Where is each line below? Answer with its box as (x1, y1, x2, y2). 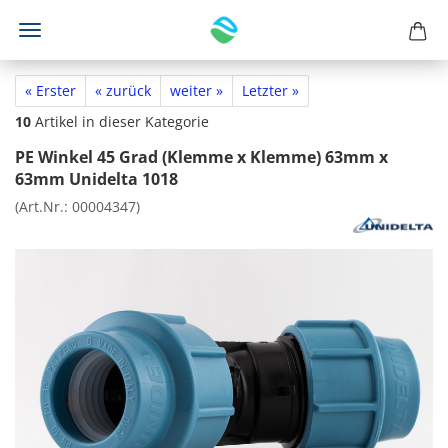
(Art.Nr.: (15, 197, 72, 216)
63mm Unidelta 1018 (15, 168, 178, 190)
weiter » (170, 81, 223, 100)
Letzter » (242, 81, 299, 100)
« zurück (95, 81, 151, 100)
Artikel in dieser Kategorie (31, 112, 209, 131)
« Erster (25, 81, 76, 100)
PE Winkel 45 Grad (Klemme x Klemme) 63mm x (15, 146, 388, 168)
